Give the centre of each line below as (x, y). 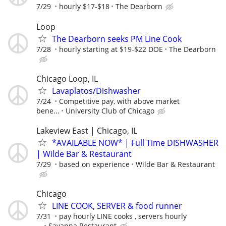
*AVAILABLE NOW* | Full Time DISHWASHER (135, 143)
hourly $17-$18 (84, 7)
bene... (48, 110)
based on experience (94, 164)
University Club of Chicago (110, 110)
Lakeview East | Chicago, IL (87, 130)
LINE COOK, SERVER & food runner (117, 206)
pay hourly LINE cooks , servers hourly (123, 216)
